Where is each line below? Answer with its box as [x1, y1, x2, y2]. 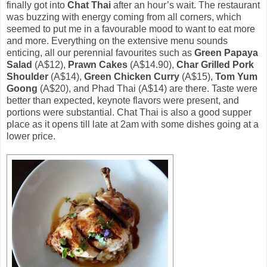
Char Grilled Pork [176, 59, 254, 70]
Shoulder [7, 71, 48, 82]
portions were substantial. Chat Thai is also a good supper [7, 107, 252, 117]
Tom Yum [215, 71, 257, 82]
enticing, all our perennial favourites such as [7, 47, 194, 58]
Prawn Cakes [68, 59, 128, 70]
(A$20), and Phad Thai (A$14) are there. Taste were [38, 83, 257, 94]
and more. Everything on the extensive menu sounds [7, 35, 228, 46]
